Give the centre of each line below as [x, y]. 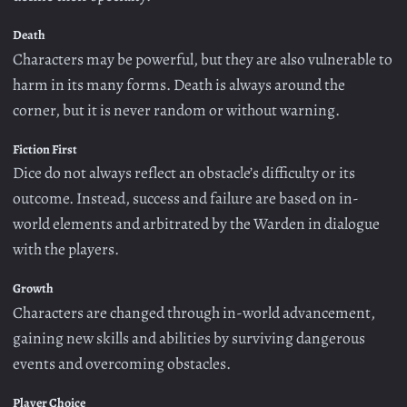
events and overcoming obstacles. [122, 363]
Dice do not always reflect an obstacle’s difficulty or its [184, 173]
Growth [33, 289]
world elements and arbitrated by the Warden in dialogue [196, 224]
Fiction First [45, 149]
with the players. [66, 249]
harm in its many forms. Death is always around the [179, 84]
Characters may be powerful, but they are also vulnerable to [203, 59]
